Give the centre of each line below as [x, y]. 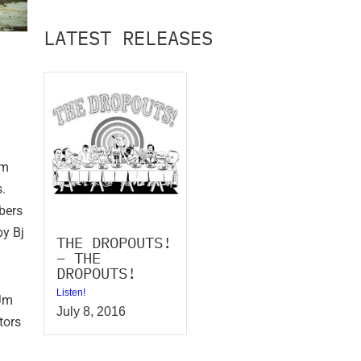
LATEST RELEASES [128, 38]
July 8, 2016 [91, 311]
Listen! [71, 292]
